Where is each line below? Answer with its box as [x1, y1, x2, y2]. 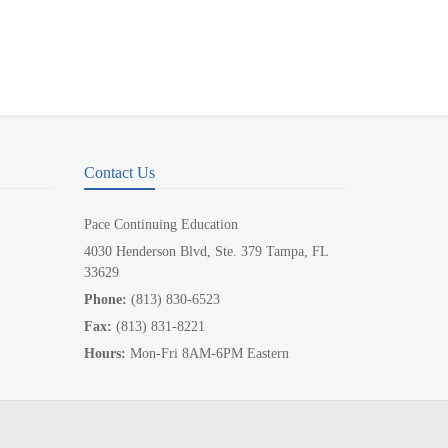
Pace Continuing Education [83, 217, 238, 232]
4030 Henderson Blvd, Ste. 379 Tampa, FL [83, 244, 328, 259]
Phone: [83, 292, 127, 307]
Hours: [83, 346, 126, 361]
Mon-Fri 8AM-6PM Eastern [125, 346, 289, 361]
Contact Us [83, 164, 155, 181]
